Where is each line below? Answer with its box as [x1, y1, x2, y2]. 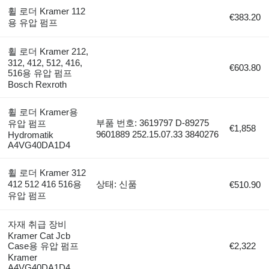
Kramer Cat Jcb [7, 230, 70, 241]
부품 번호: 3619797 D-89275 [96, 117, 210, 128]
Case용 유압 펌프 [7, 240, 79, 251]
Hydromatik [7, 129, 53, 140]
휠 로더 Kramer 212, [7, 46, 88, 56]
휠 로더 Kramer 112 [7, 5, 85, 16]
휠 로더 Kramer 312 [7, 167, 86, 178]
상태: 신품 [96, 178, 138, 189]
